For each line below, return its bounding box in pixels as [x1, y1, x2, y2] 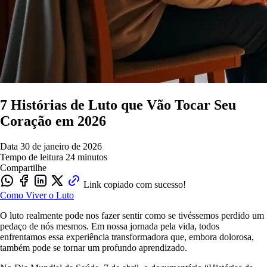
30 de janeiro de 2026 [20, 141, 102, 151]
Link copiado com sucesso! [83, 179, 186, 190]
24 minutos [66, 151, 107, 162]
